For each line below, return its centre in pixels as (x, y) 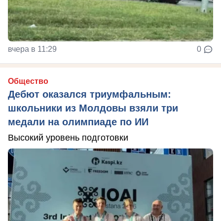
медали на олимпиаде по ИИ (78, 122)
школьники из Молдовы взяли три (93, 108)
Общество (28, 81)
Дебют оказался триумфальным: (90, 94)
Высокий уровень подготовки (68, 138)
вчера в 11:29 (32, 49)
